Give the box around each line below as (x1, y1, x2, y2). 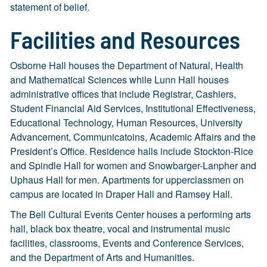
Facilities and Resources (10, 25, 240, 54)
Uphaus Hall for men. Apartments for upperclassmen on (10, 173, 244, 187)
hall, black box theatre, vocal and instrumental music (10, 222, 230, 235)
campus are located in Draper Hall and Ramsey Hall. (10, 187, 232, 201)
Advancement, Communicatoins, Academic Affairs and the (10, 130, 256, 144)
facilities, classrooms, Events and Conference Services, (10, 236, 244, 250)
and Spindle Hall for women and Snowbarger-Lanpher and (10, 159, 256, 172)
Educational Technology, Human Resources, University (10, 116, 243, 129)
